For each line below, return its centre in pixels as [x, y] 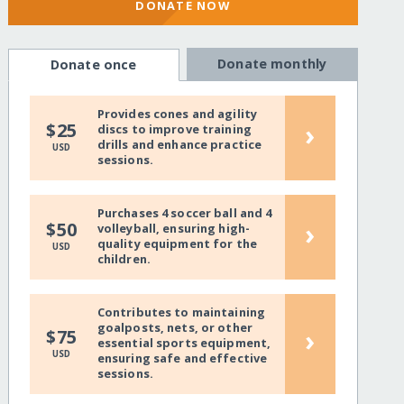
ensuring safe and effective [182, 358]
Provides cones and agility [177, 114]
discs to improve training [174, 129]
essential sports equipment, [184, 343]
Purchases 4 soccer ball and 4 [184, 213]
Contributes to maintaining [181, 312]
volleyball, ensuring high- [174, 229]
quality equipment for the [177, 244]
